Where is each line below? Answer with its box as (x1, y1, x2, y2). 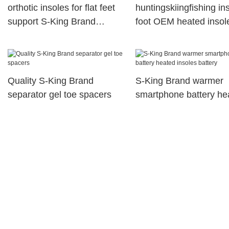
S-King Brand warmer (135, 76, 223, 86)
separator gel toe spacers (8, 89, 111, 100)
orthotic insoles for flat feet (8, 3, 115, 13)
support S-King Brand (8, 16, 96, 27)
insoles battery (135, 103, 195, 114)
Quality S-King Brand (8, 76, 94, 86)
